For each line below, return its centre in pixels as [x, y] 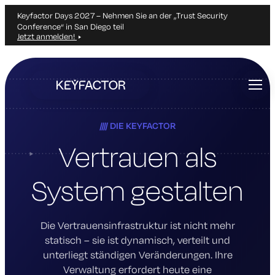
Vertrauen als [137, 156]
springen [46, 88]
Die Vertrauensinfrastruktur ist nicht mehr [137, 225]
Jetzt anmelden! [47, 36]
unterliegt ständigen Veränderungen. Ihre [137, 254]
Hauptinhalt [52, 77]
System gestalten [137, 190]
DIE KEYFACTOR [143, 126]
